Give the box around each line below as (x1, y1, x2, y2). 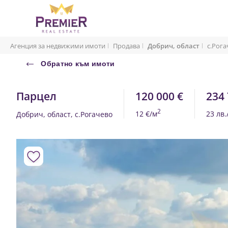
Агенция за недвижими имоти (10, 41, 105, 50)
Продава (113, 41, 140, 50)
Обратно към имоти (39, 60, 115, 68)
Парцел (16, 89, 56, 103)
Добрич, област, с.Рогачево (16, 109, 112, 119)
